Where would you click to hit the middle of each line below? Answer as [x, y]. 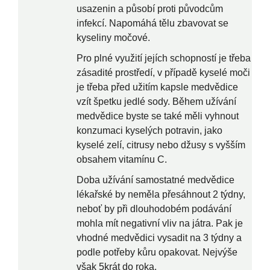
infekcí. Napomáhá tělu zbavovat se [152, 24]
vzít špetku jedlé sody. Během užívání [156, 102]
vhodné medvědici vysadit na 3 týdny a [159, 238]
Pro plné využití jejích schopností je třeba [164, 58]
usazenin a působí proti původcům [150, 9]
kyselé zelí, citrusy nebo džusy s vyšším [161, 145]
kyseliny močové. [113, 38]
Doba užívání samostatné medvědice [155, 180]
